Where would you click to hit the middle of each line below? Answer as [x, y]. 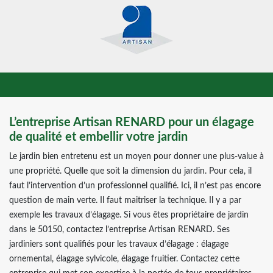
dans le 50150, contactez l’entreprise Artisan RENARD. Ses [119, 230]
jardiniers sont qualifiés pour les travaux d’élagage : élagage [119, 244]
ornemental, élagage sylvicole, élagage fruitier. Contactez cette [124, 259]
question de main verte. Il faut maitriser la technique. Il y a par [125, 200]
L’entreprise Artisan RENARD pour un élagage [132, 122]
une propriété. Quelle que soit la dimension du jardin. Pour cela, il [130, 171]
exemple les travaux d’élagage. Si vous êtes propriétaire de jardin [129, 215]
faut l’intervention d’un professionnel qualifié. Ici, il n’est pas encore [135, 186]
